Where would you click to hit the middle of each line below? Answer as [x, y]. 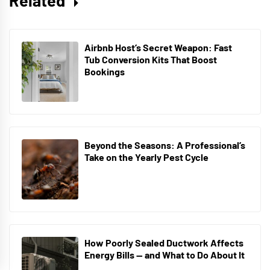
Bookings [105, 72]
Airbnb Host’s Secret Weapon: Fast [158, 48]
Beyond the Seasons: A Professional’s [165, 145]
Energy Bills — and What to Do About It [165, 255]
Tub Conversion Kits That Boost [151, 60]
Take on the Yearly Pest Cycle [146, 157]
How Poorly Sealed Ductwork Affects [164, 243]
